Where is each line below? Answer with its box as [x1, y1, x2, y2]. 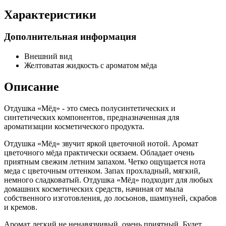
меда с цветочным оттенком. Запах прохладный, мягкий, [4, 166, 200, 175]
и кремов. [4, 202, 37, 211]
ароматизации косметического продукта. [4, 122, 146, 131]
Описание [4, 80, 59, 94]
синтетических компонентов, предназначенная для [4, 112, 179, 122]
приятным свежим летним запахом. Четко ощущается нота [4, 157, 205, 166]
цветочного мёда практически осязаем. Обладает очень [4, 148, 194, 157]
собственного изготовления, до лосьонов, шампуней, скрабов [4, 193, 217, 202]
